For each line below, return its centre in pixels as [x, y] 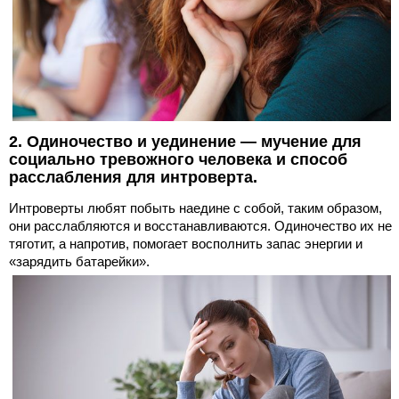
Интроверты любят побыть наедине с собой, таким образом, [195, 208]
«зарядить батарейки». [79, 262]
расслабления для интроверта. [133, 178]
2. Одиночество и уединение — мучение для [185, 142]
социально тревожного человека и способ [178, 160]
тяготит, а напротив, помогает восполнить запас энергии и [186, 244]
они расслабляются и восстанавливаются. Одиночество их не [200, 226]
